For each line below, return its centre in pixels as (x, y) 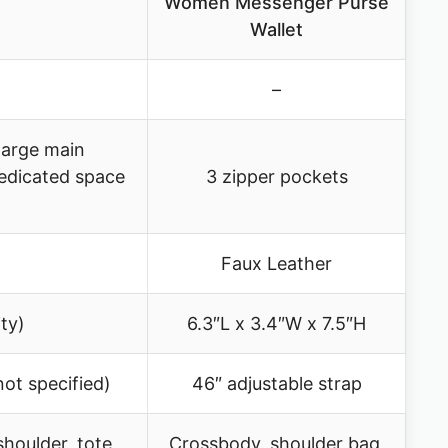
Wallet (276, 29)
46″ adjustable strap (276, 383)
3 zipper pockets (276, 176)
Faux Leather (276, 263)
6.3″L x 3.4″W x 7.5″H (276, 323)
